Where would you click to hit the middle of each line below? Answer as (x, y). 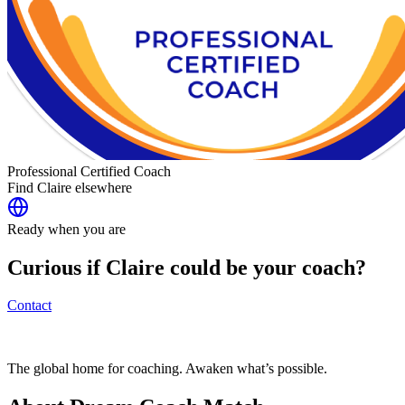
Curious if (57, 267)
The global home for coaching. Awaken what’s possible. (167, 369)
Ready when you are (66, 229)
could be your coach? (265, 267)
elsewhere (102, 187)
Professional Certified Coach (89, 171)
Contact (29, 306)
